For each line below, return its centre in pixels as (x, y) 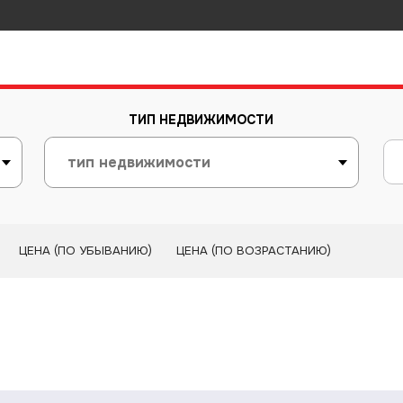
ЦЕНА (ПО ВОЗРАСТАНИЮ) (254, 251)
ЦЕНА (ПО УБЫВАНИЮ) (85, 251)
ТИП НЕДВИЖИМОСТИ (201, 120)
